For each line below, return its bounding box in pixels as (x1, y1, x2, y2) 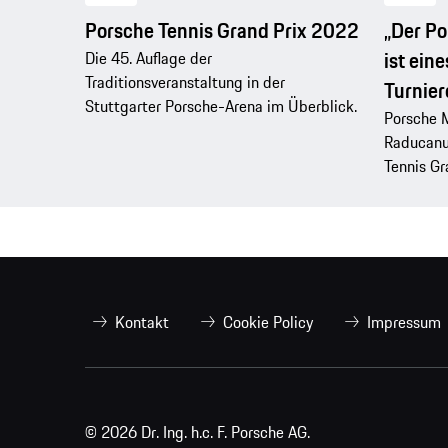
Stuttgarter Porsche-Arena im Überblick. (85, 93, 357, 118)
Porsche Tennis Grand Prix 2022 (85, 14, 359, 46)
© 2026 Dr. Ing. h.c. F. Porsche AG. (85, 420, 314, 445)
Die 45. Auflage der (85, 45, 212, 70)
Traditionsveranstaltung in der (85, 69, 285, 94)
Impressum (367, 310, 441, 335)
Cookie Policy (223, 310, 313, 335)
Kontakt (115, 310, 169, 335)
